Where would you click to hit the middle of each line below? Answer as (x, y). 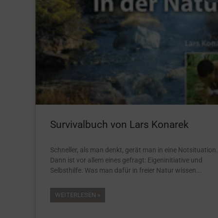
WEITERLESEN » (78, 195)
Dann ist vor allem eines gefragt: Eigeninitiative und (126, 160)
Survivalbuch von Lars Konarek (119, 124)
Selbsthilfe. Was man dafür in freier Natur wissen (123, 170)
